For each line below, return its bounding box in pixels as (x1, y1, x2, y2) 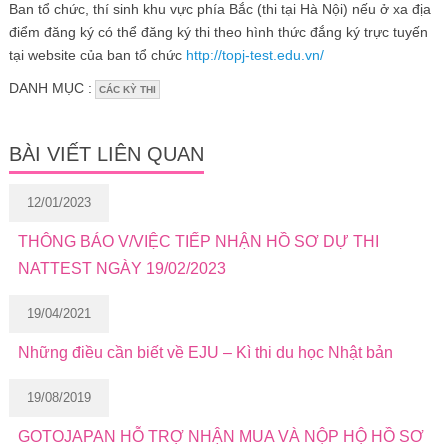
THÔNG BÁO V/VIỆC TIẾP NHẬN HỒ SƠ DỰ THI (17, 232, 379, 250)
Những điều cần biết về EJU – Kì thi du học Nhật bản (17, 343, 393, 361)
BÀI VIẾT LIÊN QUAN (8, 142, 204, 165)
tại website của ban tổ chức (8, 46, 186, 63)
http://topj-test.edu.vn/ (185, 46, 324, 63)
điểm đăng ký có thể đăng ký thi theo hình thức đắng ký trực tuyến (8, 23, 428, 40)
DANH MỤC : (8, 79, 92, 96)
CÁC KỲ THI (98, 83, 156, 95)
